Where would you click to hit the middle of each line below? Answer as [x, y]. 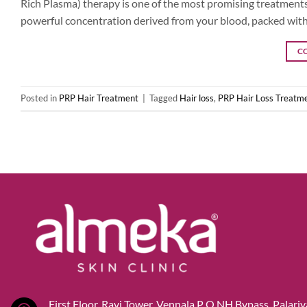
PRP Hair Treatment [99, 98]
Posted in [40, 98]
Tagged [164, 98]
